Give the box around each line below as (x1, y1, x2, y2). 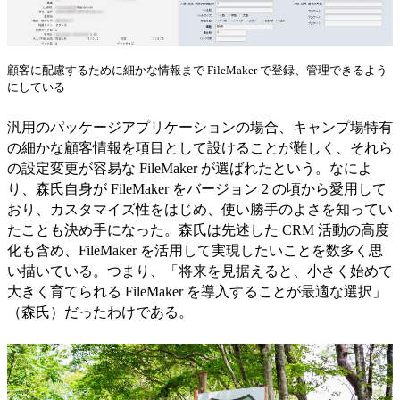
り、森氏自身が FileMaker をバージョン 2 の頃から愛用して (7, 180, 387, 196)
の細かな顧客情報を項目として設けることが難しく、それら (7, 139, 393, 155)
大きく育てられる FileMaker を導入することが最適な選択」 (7, 283, 387, 299)
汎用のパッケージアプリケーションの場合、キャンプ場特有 (7, 119, 393, 135)
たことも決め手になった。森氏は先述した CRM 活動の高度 (7, 221, 389, 237)
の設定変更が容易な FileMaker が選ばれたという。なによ (7, 160, 372, 176)
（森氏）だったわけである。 (7, 304, 193, 320)
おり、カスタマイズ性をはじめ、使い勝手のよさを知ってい (7, 201, 393, 217)
